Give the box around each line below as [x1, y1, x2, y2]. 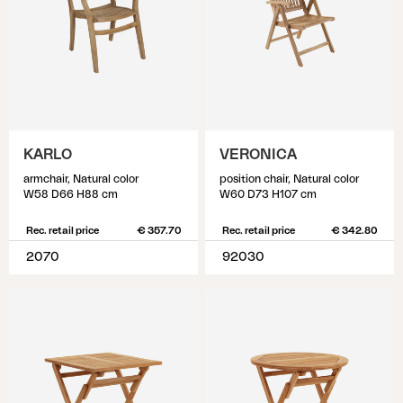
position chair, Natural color [219, 174, 359, 184]
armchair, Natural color [23, 174, 139, 184]
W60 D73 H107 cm [219, 189, 317, 200]
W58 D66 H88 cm [23, 189, 118, 200]
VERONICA [219, 148, 297, 162]
